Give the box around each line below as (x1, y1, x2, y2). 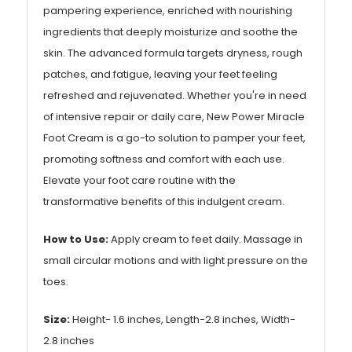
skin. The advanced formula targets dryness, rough (43, 46, 302, 61)
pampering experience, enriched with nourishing (43, 3, 292, 19)
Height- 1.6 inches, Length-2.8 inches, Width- (72, 312, 295, 328)
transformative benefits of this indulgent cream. (43, 194, 284, 210)
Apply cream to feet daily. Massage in (111, 232, 302, 247)
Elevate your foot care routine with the (43, 173, 236, 189)
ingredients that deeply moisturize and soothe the (43, 24, 298, 40)
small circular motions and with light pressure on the (43, 253, 308, 269)
